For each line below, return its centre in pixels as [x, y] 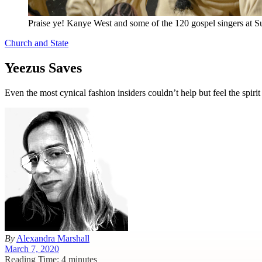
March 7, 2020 [32, 249]
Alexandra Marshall [53, 238]
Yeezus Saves [43, 68]
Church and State [37, 43]
